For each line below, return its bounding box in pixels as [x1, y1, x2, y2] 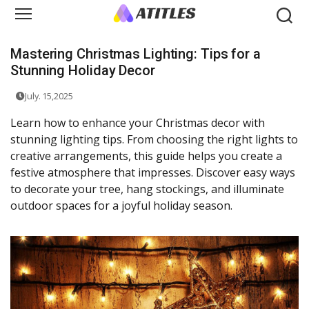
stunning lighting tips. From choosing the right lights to [10, 132, 298, 148]
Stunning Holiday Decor [10, 62, 155, 79]
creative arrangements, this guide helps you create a [10, 148, 282, 164]
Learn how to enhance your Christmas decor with [10, 115, 265, 131]
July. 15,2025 [24, 90, 73, 103]
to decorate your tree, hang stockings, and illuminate [10, 181, 284, 197]
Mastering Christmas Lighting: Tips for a [10, 46, 261, 63]
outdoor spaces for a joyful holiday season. [10, 198, 232, 214]
